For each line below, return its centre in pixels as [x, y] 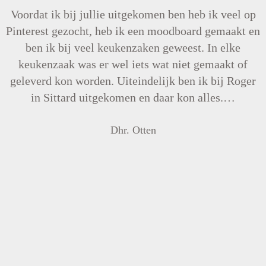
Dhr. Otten [133, 130]
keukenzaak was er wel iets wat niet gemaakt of [133, 64]
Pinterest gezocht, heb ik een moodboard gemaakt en [133, 31]
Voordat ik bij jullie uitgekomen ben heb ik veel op [133, 14]
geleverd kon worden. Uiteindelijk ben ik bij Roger [133, 81]
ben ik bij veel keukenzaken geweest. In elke [133, 47]
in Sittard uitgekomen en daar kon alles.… [133, 97]
